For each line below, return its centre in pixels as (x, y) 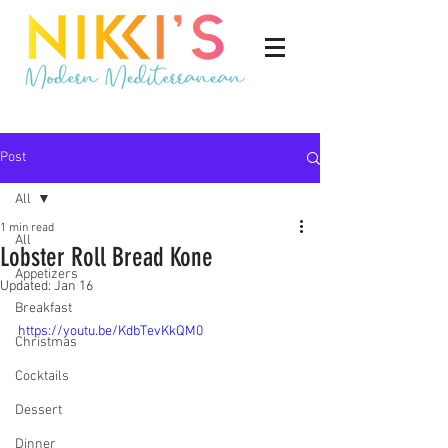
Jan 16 (73, 286)
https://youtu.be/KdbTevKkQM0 (110, 331)
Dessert (38, 410)
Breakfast (43, 308)
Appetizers (46, 274)
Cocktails (42, 376)
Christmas (46, 342)
